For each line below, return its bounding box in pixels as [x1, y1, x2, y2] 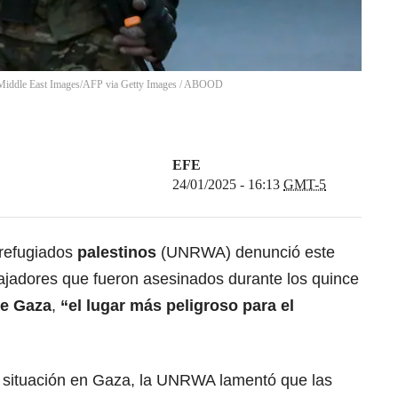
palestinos [77, 243, 161, 262]
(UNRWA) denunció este [161, 243, 335, 262]
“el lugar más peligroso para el [56, 297, 294, 315]
